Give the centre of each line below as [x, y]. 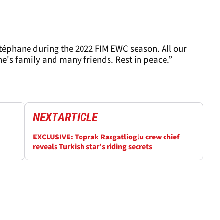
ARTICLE [78, 117]
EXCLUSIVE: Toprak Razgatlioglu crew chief [106, 137]
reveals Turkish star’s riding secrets [93, 147]
